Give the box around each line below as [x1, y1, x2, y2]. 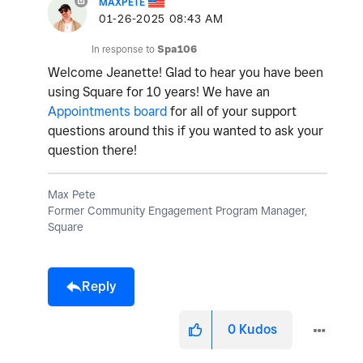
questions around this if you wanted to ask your [48, 122, 323, 139]
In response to [92, 42, 157, 55]
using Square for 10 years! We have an [48, 83, 270, 100]
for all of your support [167, 103, 297, 119]
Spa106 [157, 42, 197, 55]
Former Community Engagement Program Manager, [48, 203, 307, 217]
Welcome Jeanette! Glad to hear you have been [48, 64, 323, 80]
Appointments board [48, 103, 167, 119]
